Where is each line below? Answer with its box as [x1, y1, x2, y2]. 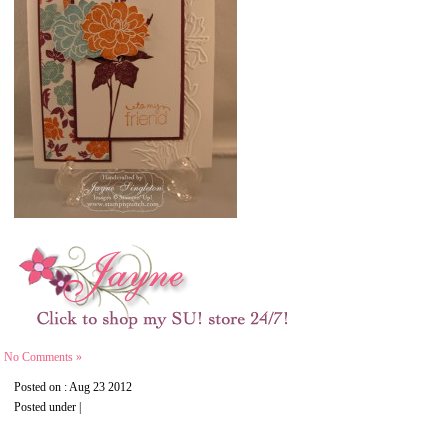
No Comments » [4, 350, 82, 364]
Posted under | [14, 400, 81, 414]
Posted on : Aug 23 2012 [14, 380, 132, 394]
